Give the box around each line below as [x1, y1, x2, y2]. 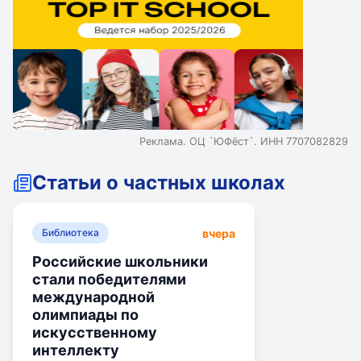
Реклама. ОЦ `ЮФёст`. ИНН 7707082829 [139, 135, 348, 147]
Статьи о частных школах [32, 171, 285, 194]
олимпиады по [32, 306, 139, 323]
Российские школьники [32, 253, 208, 270]
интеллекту [32, 342, 119, 359]
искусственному [32, 324, 157, 341]
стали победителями [32, 271, 186, 288]
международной [32, 288, 155, 305]
